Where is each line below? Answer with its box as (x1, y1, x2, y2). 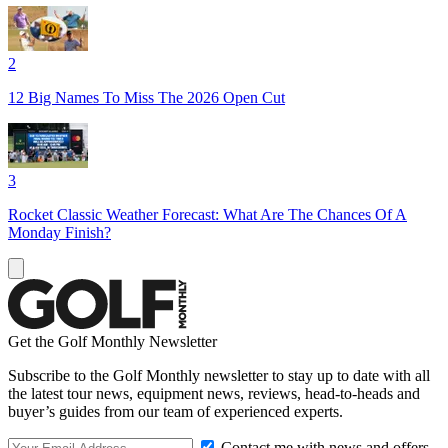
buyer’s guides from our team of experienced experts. (8, 402, 343, 420)
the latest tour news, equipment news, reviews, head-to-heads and (8, 384, 420, 402)
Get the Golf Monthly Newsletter (8, 332, 217, 350)
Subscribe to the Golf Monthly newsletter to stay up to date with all (8, 366, 430, 384)
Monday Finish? (8, 223, 111, 241)
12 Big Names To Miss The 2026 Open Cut (8, 88, 285, 106)
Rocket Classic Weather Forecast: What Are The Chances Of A (8, 205, 407, 223)
